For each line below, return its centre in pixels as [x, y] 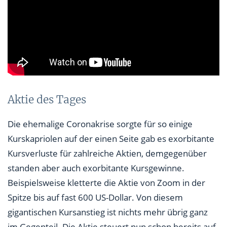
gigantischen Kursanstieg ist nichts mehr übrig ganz [108, 212]
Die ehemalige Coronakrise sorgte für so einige [100, 124]
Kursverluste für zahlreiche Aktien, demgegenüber [107, 154]
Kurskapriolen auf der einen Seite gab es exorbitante [111, 139]
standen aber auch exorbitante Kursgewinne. [96, 168]
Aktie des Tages [47, 100]
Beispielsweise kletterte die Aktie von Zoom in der [106, 183]
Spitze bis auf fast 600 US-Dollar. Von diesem [95, 198]
